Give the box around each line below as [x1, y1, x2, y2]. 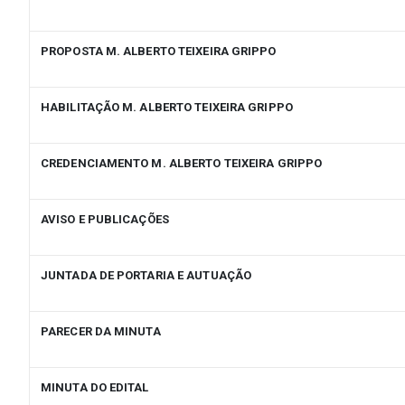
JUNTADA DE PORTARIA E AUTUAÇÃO [41, 268, 251, 283]
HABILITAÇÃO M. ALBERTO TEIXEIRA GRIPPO [41, 100, 293, 115]
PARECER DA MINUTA [41, 325, 161, 339]
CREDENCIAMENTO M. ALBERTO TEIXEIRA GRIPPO [41, 156, 323, 171]
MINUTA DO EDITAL [41, 381, 149, 395]
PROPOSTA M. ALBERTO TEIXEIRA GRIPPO [41, 44, 277, 59]
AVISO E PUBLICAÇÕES [41, 212, 169, 227]
